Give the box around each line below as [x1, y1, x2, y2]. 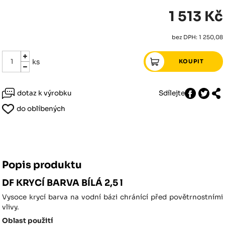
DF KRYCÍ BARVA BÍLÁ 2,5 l [2, 177, 124, 188]
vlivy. [2, 202, 20, 211]
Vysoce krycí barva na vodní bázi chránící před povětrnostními [2, 192, 223, 201]
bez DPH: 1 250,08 [171, 33, 223, 41]
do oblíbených [17, 104, 66, 113]
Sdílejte [158, 88, 185, 97]
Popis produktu [2, 158, 82, 171]
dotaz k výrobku [17, 88, 72, 97]
